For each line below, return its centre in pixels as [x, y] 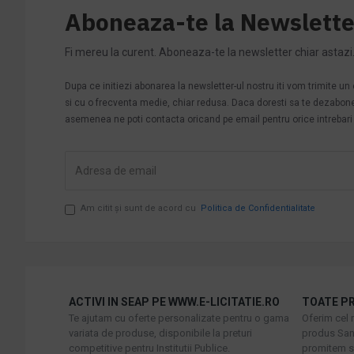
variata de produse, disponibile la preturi [160, 333]
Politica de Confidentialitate [258, 208]
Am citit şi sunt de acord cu [139, 208]
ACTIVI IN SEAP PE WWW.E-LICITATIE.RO [174, 301]
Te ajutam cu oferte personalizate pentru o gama [179, 318]
